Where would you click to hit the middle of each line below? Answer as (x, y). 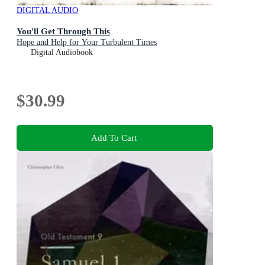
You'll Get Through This (63, 31)
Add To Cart (114, 138)
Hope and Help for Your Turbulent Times (87, 42)
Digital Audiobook (62, 52)
